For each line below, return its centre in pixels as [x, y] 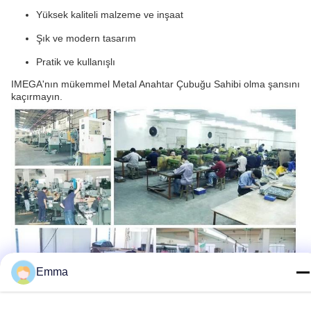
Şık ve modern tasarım [86, 39]
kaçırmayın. [37, 97]
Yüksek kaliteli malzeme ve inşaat [110, 15]
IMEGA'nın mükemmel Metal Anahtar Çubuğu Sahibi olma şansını [155, 84]
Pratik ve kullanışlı [76, 62]
